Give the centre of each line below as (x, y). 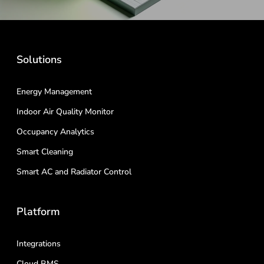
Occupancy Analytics (55, 132)
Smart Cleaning (45, 152)
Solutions (39, 60)
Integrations (39, 244)
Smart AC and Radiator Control (74, 172)
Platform (38, 212)
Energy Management (54, 92)
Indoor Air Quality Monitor (65, 112)
